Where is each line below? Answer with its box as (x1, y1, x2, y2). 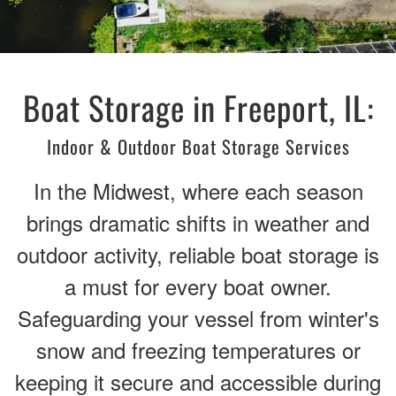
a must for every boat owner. (65, 270, 331, 301)
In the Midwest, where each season (33, 175, 363, 206)
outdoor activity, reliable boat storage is (17, 239, 379, 270)
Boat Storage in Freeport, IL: (22, 83, 374, 132)
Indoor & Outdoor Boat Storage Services (46, 133, 350, 160)
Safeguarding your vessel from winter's (17, 302, 379, 333)
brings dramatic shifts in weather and (27, 207, 369, 238)
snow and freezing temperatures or (35, 334, 361, 365)
